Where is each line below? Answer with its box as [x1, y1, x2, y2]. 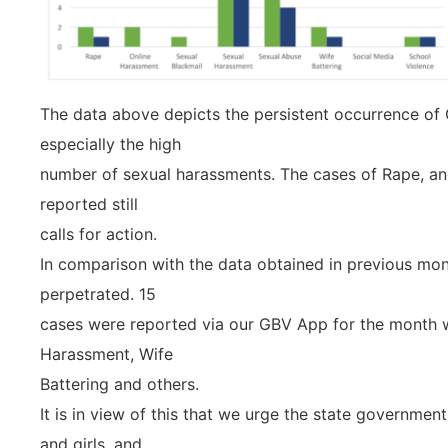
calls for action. [40, 223, 157, 244]
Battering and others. [40, 373, 199, 394]
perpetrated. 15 [40, 283, 156, 304]
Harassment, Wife [40, 343, 173, 364]
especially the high [40, 133, 181, 154]
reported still [40, 193, 138, 214]
